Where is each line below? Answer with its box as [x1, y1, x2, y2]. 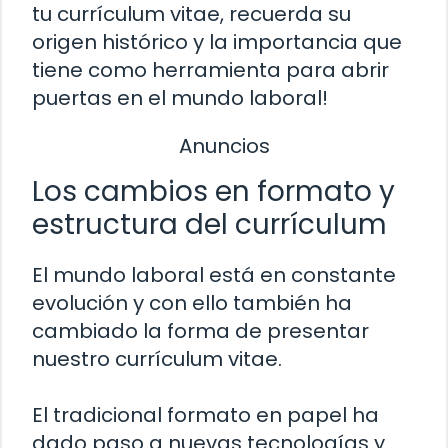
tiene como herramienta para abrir [32, 55, 389, 84]
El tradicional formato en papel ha [32, 401, 379, 430]
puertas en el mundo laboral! [32, 83, 328, 112]
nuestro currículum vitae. [32, 345, 282, 374]
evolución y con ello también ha [32, 289, 352, 318]
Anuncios [178, 131, 270, 160]
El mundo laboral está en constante [32, 261, 396, 290]
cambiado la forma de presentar [32, 317, 369, 346]
